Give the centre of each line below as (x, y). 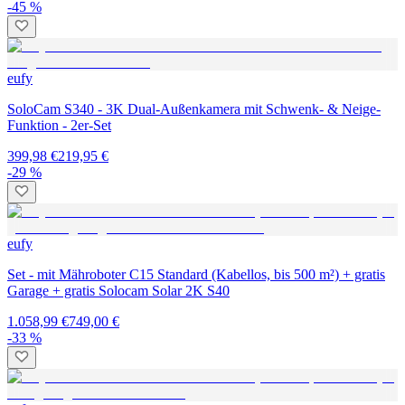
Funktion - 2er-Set (59, 125)
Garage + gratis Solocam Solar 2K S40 (118, 290)
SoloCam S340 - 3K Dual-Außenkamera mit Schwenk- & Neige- (194, 108)
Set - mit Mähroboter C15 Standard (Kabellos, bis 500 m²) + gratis (196, 274)
